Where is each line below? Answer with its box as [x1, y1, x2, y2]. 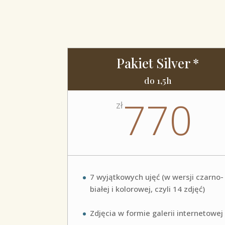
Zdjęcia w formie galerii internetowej [90, 208, 223, 218]
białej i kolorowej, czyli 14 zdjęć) [90, 184, 205, 194]
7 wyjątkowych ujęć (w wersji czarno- [90, 172, 224, 182]
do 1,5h [144, 75, 172, 86]
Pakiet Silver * [117, 54, 199, 72]
